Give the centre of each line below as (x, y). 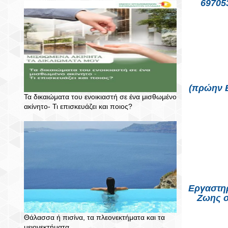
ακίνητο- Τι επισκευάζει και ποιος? (78, 106)
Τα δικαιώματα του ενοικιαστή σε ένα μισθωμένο (100, 97)
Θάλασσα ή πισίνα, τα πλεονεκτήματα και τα (94, 217)
